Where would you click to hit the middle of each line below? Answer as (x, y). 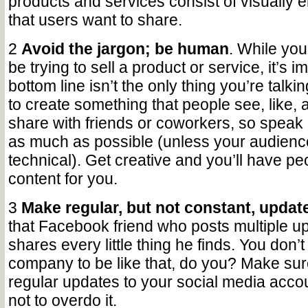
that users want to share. (95, 20)
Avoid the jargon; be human (125, 49)
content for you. (63, 179)
